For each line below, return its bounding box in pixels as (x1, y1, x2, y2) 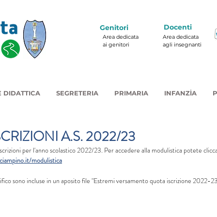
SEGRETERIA (56, 89, 98, 97)
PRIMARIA (114, 89, 148, 97)
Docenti (164, 23, 192, 31)
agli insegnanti (163, 41, 201, 48)
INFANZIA (164, 89, 197, 97)
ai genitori (103, 41, 129, 48)
